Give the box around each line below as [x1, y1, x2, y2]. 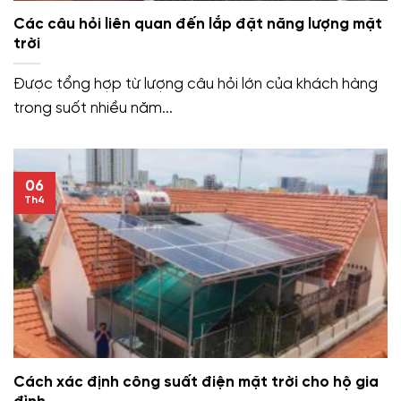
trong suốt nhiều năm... [13, 99, 173, 116]
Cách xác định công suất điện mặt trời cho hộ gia [13, 373, 379, 390]
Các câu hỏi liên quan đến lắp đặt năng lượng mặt [13, 15, 382, 32]
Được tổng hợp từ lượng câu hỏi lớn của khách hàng [13, 75, 378, 92]
